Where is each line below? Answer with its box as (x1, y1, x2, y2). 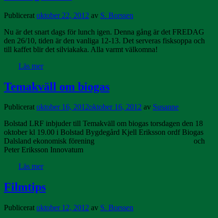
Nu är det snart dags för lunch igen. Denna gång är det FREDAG (4, 27, 204, 36)
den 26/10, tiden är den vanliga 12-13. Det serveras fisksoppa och (4, 36, 205, 45)
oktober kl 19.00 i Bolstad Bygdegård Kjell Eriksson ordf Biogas (4, 128, 203, 137)
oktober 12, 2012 (36, 203, 89, 212)
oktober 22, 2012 (36, 11, 89, 19)
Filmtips (4, 181, 46, 194)
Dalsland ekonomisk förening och (4, 137, 205, 145)
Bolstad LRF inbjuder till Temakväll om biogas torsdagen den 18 (4, 119, 203, 128)
